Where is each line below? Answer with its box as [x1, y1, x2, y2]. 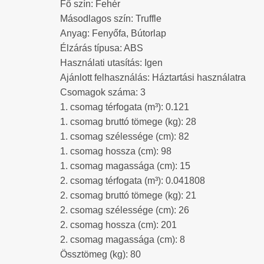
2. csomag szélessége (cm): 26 [60, 204, 189, 215]
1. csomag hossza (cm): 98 [60, 146, 171, 156]
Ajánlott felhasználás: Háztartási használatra [60, 72, 246, 82]
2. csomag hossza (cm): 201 [60, 219, 177, 230]
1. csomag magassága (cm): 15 [60, 160, 190, 171]
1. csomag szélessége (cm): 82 [60, 131, 189, 141]
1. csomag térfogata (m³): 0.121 [60, 101, 189, 112]
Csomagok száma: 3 [60, 87, 146, 97]
